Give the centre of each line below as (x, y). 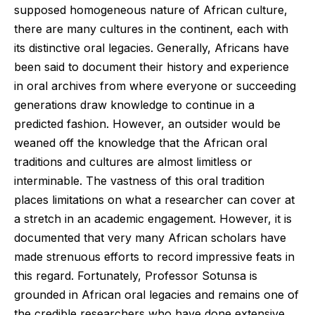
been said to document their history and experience (152, 67)
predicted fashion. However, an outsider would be (147, 124)
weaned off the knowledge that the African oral (141, 143)
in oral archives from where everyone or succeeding (155, 86)
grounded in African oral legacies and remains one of (156, 295)
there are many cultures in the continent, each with (151, 29)
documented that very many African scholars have (150, 238)
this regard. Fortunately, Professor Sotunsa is (136, 276)
